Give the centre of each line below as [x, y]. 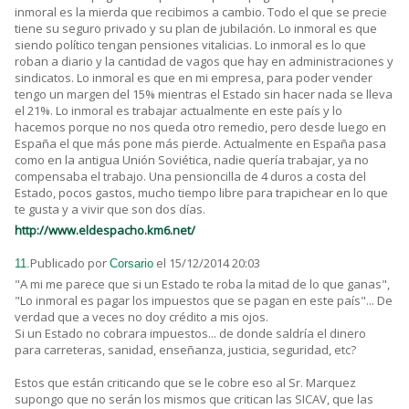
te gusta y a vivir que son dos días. [110, 209]
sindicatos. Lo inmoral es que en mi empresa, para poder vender [194, 77]
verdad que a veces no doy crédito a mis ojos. [142, 316]
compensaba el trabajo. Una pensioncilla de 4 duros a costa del [190, 176]
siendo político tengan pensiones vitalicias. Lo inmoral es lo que [190, 44]
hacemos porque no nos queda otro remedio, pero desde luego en [200, 126]
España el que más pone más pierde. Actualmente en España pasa [200, 143]
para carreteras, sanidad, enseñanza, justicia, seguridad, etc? [185, 349]
